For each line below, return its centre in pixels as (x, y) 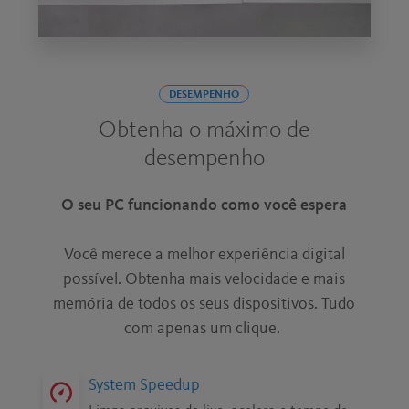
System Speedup (145, 385)
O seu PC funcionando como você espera (204, 205)
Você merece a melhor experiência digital (204, 254)
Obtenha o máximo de (204, 130)
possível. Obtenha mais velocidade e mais (204, 279)
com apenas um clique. (204, 328)
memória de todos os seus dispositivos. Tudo (204, 304)
